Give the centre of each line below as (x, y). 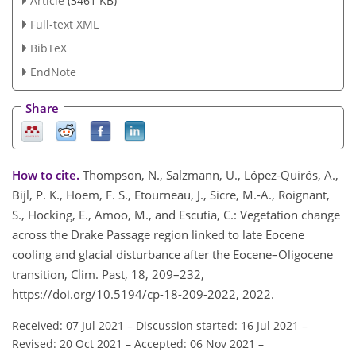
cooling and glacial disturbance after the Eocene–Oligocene (172, 254)
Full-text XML (64, 25)
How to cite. (47, 174)
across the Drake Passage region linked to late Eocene (158, 234)
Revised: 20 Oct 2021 (67, 343)
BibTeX (48, 48)
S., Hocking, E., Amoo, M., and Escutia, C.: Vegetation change (176, 214)
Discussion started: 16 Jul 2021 (217, 325)
